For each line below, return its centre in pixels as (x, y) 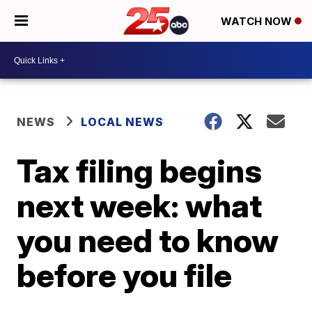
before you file (125, 275)
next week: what (140, 205)
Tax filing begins (140, 171)
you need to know (148, 240)
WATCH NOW (258, 22)
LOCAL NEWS (123, 122)
